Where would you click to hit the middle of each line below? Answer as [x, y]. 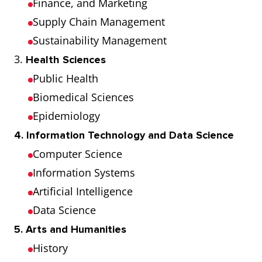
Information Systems [84, 173]
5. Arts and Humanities [70, 229]
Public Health [65, 78]
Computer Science [77, 154]
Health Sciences [66, 60]
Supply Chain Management [99, 22]
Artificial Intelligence [83, 191]
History [50, 248]
